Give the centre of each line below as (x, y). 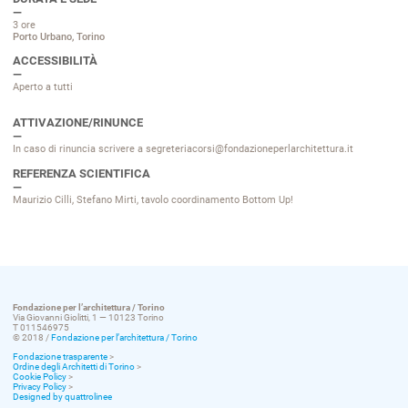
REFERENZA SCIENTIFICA (82, 173)
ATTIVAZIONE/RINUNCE (78, 123)
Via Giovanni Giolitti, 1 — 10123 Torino (88, 318)
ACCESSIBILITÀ (55, 61)
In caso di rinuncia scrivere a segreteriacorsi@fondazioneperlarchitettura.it (183, 149)
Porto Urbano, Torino (59, 36)
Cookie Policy (40, 377)
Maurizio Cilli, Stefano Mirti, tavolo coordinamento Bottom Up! (153, 199)
